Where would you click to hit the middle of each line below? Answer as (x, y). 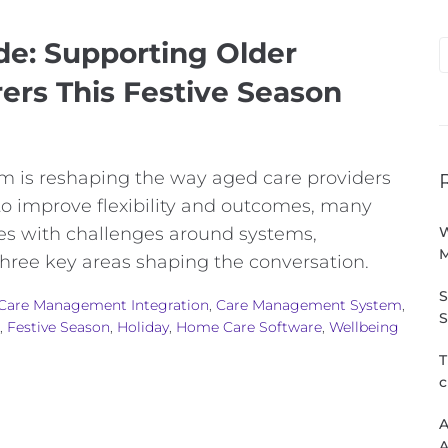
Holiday (143, 327)
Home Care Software (249, 327)
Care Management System (309, 305)
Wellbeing (364, 327)
